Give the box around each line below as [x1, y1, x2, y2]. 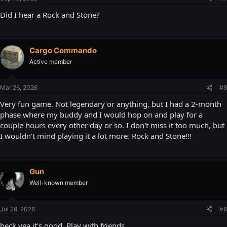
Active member [29, 57, 72, 65]
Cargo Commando [29, 45, 97, 55]
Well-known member [29, 179, 88, 186]
